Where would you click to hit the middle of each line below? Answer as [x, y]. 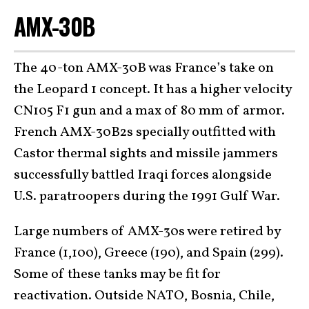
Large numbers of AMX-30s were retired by [147, 232]
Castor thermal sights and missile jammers [146, 154]
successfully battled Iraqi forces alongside [143, 175]
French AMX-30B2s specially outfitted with [145, 132]
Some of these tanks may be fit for [117, 275]
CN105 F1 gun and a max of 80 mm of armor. [149, 111]
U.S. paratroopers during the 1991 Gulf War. [147, 197]
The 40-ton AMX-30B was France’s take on [144, 68]
